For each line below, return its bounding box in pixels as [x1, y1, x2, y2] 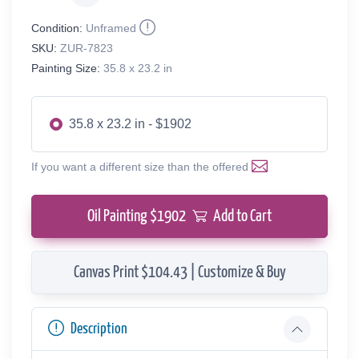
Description [71, 321, 127, 337]
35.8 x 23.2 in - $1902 [69, 116, 192, 131]
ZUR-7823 [60, 41, 113, 54]
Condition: [31, 21, 83, 34]
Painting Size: [31, 61, 100, 75]
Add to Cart [213, 208, 272, 224]
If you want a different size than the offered [31, 159, 252, 173]
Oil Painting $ [87, 208, 157, 224]
